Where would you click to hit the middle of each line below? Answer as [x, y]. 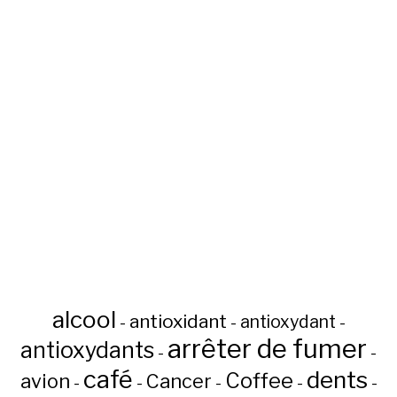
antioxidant [178, 321]
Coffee [259, 381]
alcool [84, 319]
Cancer [179, 381]
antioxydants [87, 350]
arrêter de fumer [267, 349]
